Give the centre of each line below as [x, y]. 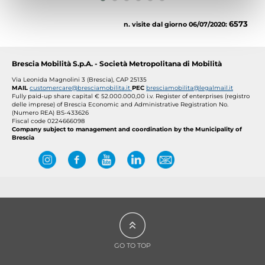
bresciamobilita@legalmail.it [190, 88]
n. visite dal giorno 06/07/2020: [176, 24]
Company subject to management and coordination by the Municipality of [127, 129]
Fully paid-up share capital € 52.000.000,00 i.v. [83, 96]
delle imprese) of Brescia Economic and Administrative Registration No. [120, 104]
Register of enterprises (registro [203, 96]
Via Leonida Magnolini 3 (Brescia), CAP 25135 [79, 79]
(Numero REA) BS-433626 [50, 112]
